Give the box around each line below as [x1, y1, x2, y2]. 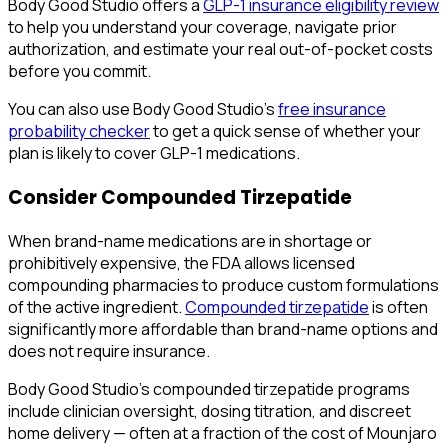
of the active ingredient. [8, 296, 185, 319]
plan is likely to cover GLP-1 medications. [8, 141, 300, 164]
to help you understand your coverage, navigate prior [8, 15, 397, 38]
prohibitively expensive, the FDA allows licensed [8, 252, 355, 275]
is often [369, 296, 428, 319]
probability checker [8, 119, 150, 142]
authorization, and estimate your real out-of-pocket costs [8, 37, 433, 60]
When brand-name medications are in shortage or [8, 230, 372, 253]
